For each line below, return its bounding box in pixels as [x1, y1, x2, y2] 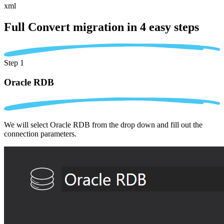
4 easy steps [140, 20, 199, 33]
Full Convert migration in [4, 20, 140, 33]
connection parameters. [4, 129, 76, 138]
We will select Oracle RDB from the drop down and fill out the [4, 120, 202, 129]
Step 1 [4, 58, 24, 67]
